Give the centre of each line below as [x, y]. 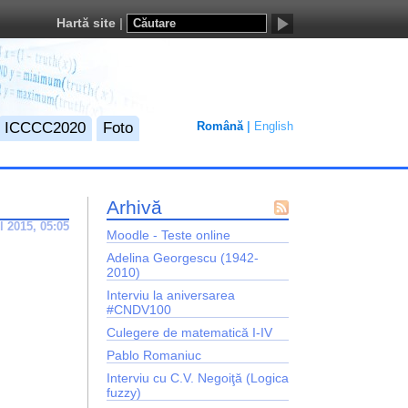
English [273, 126]
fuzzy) [124, 392]
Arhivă [135, 207]
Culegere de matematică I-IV [190, 332]
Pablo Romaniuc [154, 355]
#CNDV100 [139, 309]
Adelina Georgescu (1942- [183, 257]
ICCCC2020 [46, 127]
